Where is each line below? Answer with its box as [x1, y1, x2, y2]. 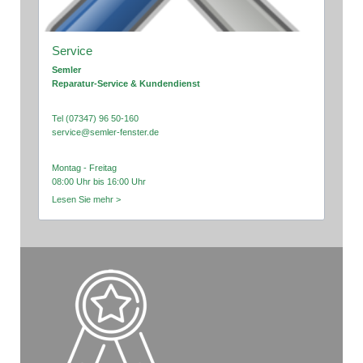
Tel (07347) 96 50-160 [52, 113, 139, 124]
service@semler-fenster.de [52, 127, 160, 138]
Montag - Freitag [52, 163, 117, 173]
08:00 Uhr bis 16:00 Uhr [52, 177, 147, 187]
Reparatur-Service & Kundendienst [52, 78, 201, 88]
